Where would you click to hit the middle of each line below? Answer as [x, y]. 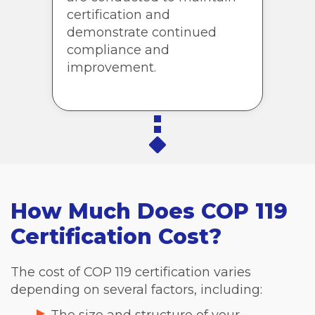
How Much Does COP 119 [149, 212]
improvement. [111, 67]
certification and [118, 14]
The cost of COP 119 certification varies [131, 272]
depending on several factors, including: [136, 290]
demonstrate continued [142, 32]
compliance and [118, 50]
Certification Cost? [116, 237]
